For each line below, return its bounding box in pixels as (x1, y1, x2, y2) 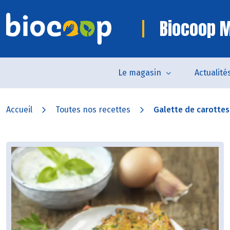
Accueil (6, 105, 32, 114)
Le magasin (118, 68, 161, 78)
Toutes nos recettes (55, 105, 130, 114)
